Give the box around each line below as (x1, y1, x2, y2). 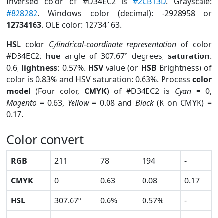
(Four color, (31, 86, 84, 96)
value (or (103, 62, 141, 73)
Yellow (67, 97, 89, 108)
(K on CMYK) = (153, 97, 212, 108)
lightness (21, 62, 58, 73)
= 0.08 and (89, 97, 135, 108)
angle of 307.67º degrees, (60, 51, 168, 61)
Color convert (6, 131, 84, 147)
